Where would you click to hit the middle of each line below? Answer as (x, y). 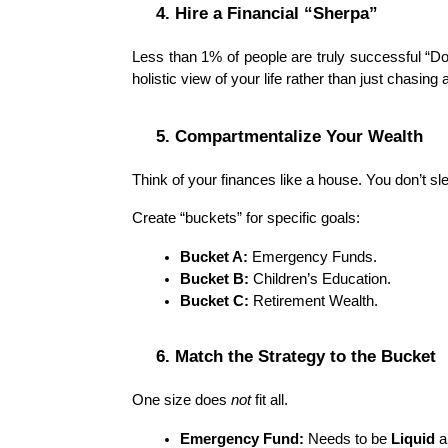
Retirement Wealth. (313, 300)
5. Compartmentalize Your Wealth (289, 135)
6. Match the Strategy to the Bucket (296, 356)
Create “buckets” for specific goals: (246, 217)
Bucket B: (214, 278)
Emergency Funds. (312, 256)
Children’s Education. (320, 278)
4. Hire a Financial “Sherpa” (267, 12)
